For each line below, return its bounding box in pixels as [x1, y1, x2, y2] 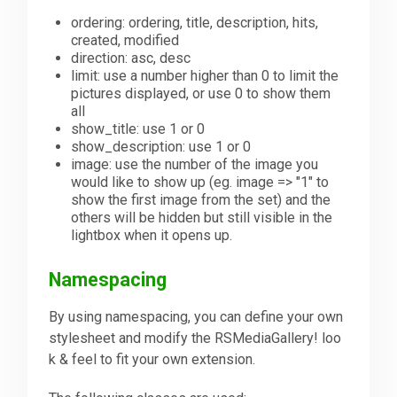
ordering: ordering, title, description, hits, [71, 14, 319, 32]
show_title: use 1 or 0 [71, 121, 206, 138]
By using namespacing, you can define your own [49, 307, 344, 325]
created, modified [71, 32, 180, 50]
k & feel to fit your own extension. [49, 350, 256, 368]
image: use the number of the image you [71, 156, 319, 174]
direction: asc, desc [71, 50, 191, 67]
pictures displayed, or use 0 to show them [71, 85, 331, 103]
